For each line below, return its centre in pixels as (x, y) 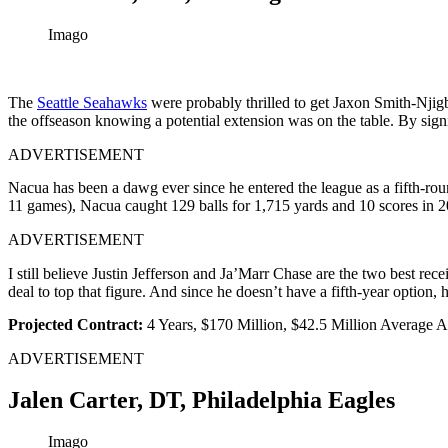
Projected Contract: (77, 324)
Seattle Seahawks (92, 102)
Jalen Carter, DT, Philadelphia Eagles (201, 400)
